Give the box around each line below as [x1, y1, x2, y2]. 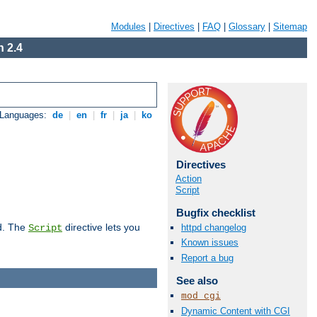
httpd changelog [181, 222, 246, 234]
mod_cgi [181, 290, 221, 301]
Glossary [229, 21, 265, 32]
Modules [111, 21, 146, 32]
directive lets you [62, 221, 140, 234]
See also [175, 274, 218, 287]
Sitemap [273, 21, 307, 32]
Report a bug [181, 252, 234, 263]
